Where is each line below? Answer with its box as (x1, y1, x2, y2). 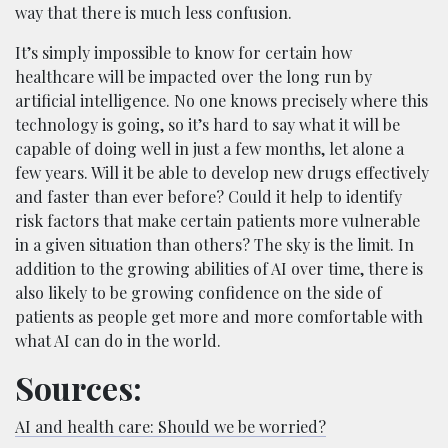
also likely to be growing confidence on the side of (15, 282, 382, 304)
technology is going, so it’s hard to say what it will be (15, 114, 400, 136)
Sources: (15, 366, 142, 410)
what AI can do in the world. (15, 330, 221, 352)
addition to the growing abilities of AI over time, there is (15, 258, 423, 280)
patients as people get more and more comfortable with (15, 306, 423, 328)
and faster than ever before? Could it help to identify (15, 186, 402, 208)
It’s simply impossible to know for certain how (15, 42, 352, 64)
